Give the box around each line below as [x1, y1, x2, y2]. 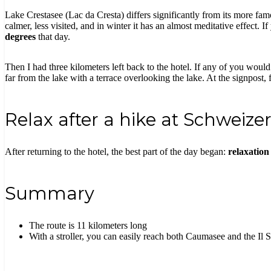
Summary [5, 183, 94, 204]
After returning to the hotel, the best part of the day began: [5, 146, 228, 157]
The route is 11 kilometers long [29, 220, 147, 231]
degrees [5, 31, 36, 42]
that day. [36, 31, 70, 42]
